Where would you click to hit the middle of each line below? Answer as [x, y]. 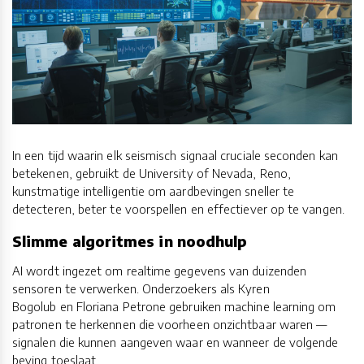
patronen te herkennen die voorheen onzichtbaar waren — [170, 324]
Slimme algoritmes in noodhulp [130, 241]
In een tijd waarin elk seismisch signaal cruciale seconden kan [175, 156]
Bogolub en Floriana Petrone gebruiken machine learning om [174, 306]
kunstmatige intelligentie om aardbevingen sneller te [154, 191]
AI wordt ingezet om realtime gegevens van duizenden [160, 270]
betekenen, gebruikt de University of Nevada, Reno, [152, 173]
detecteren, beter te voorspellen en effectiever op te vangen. [178, 209]
